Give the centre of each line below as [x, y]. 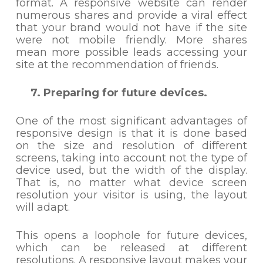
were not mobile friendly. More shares [131, 40]
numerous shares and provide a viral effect [131, 15]
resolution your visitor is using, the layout [131, 195]
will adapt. [43, 207]
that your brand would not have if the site [131, 28]
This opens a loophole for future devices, [131, 235]
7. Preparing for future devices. [111, 93]
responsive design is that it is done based [131, 133]
